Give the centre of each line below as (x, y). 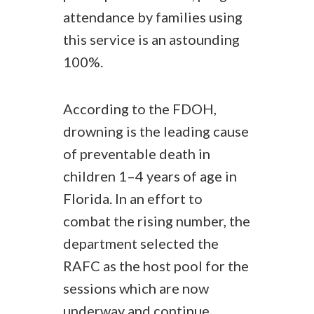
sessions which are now (136, 288)
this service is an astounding (151, 39)
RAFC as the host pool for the (156, 266)
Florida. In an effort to (133, 198)
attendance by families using (153, 17)
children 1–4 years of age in (150, 176)
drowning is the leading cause (156, 131)
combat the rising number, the (157, 221)
